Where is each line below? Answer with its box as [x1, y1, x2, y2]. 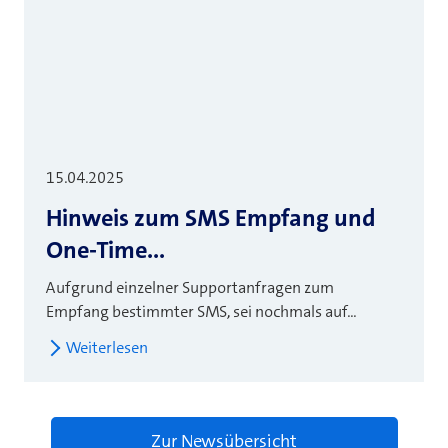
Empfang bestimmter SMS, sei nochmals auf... [46, 300, 356, 322]
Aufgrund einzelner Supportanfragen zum [46, 276, 334, 298]
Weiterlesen [66, 336, 148, 358]
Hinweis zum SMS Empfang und [46, 201, 375, 234]
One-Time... [46, 233, 165, 266]
